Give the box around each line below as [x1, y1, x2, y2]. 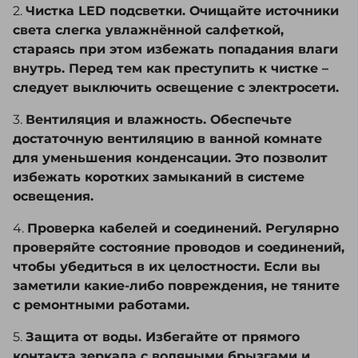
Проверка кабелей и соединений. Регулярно [27, 221, 339, 237]
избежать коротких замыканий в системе [13, 169, 304, 185]
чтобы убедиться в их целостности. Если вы [13, 259, 320, 275]
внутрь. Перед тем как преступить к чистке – [13, 61, 328, 77]
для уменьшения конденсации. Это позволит [13, 150, 328, 166]
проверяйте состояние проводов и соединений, [13, 240, 344, 256]
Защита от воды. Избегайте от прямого [26, 329, 300, 345]
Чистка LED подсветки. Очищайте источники [26, 3, 339, 19]
